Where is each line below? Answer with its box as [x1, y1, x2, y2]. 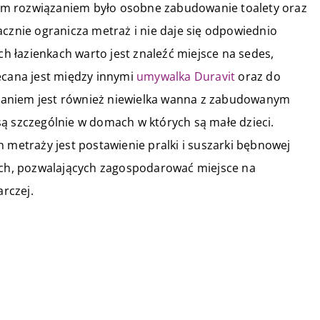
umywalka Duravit [136, 69, 236, 85]
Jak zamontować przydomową [127, 298, 296, 314]
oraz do [235, 69, 281, 85]
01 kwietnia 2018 [127, 279, 211, 294]
